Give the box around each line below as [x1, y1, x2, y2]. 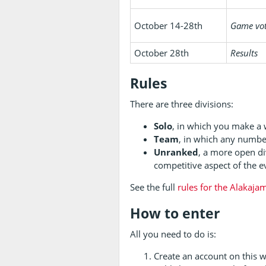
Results [230, 46, 258, 59]
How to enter [130, 204, 220, 223]
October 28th [134, 46, 189, 59]
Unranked [154, 145, 199, 158]
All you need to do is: [130, 227, 217, 240]
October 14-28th [134, 19, 203, 31]
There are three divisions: [130, 97, 234, 110]
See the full [130, 180, 178, 193]
